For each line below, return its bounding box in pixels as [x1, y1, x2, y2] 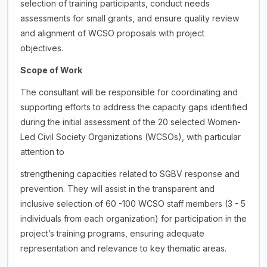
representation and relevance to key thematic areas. [20, 243, 226, 253]
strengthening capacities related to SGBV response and [20, 169, 240, 179]
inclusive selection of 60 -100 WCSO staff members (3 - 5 [20, 198, 246, 209]
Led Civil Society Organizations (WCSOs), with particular [20, 132, 241, 142]
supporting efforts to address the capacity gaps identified [20, 102, 247, 112]
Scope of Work [20, 65, 82, 75]
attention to [20, 147, 64, 157]
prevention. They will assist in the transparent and [20, 184, 215, 194]
